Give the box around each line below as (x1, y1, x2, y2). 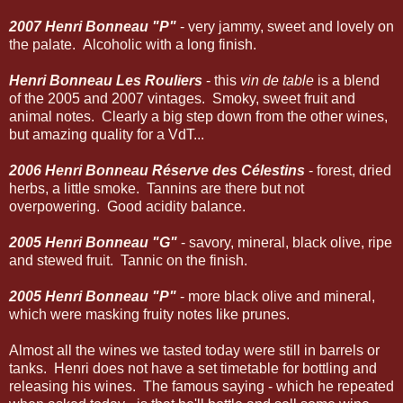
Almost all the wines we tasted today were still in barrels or (9, 342, 380, 358)
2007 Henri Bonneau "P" (9, 18, 176, 34)
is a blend (314, 72, 380, 88)
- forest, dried (305, 162, 391, 178)
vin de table (240, 72, 314, 88)
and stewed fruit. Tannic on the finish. (9, 252, 247, 268)
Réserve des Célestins (152, 162, 305, 178)
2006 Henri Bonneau (9, 162, 152, 178)
